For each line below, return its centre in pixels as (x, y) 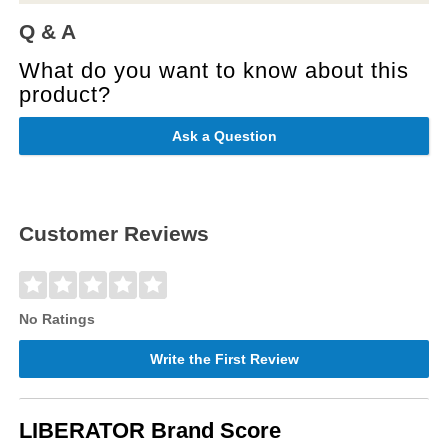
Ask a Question (224, 135)
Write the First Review (224, 358)
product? (65, 94)
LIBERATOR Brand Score (150, 430)
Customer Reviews (114, 234)
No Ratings (57, 318)
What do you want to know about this (214, 70)
